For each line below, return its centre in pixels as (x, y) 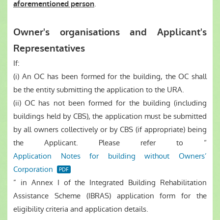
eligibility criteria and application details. (81, 209)
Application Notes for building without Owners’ (110, 156)
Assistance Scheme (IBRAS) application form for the (110, 196)
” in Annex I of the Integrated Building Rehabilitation (110, 182)
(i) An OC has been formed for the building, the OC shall (110, 76)
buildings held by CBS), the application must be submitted (110, 116)
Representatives (49, 48)
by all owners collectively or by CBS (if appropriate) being (110, 129)
